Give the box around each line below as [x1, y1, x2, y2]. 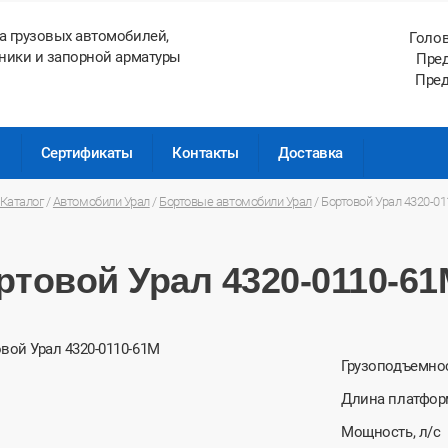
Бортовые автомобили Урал [159, 194, 312, 209]
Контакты [172, 144, 239, 162]
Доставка [278, 144, 343, 162]
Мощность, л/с [341, 423, 441, 442]
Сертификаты [40, 144, 133, 162]
